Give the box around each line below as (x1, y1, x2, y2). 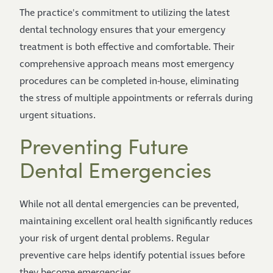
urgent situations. (19, 109, 96, 122)
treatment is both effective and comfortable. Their (19, 41, 235, 54)
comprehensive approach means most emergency (19, 58, 234, 71)
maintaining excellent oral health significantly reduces (19, 215, 253, 228)
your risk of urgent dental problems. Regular (19, 232, 210, 245)
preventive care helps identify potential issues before (19, 249, 245, 262)
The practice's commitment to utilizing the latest (19, 7, 230, 19)
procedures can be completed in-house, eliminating (19, 75, 239, 88)
